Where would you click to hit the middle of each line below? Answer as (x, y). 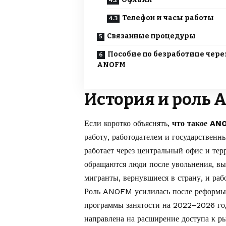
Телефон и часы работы (168, 18)
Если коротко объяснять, (128, 124)
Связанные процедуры (151, 36)
